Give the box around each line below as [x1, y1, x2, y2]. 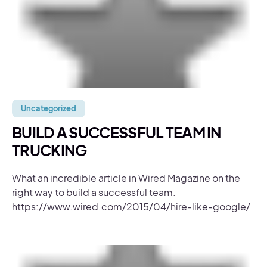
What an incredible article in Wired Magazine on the [12, 172, 240, 184]
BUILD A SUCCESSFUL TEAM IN [12, 123, 222, 142]
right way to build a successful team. [12, 186, 176, 198]
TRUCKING [12, 141, 87, 160]
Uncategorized [21, 104, 76, 113]
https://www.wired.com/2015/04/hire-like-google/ [12, 200, 250, 213]
